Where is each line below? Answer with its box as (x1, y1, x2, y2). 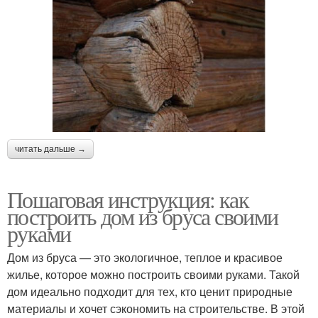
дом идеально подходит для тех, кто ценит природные (7, 283, 292, 300)
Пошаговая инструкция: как (7, 183, 248, 214)
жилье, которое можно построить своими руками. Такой (7, 265, 300, 283)
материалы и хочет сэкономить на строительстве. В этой (7, 300, 305, 317)
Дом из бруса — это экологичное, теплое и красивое (7, 248, 283, 265)
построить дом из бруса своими (7, 200, 278, 231)
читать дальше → (15, 143, 86, 154)
